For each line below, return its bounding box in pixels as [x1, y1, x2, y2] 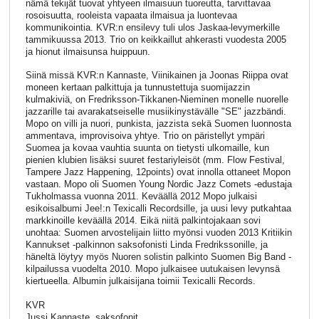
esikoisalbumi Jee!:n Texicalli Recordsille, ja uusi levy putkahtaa [25, 203, 291, 214]
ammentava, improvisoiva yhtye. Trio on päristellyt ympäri [25, 130, 265, 142]
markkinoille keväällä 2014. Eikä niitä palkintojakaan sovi [25, 215, 261, 226]
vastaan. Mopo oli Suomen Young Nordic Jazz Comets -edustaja [25, 179, 292, 190]
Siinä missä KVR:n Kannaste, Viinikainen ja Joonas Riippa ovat [25, 70, 288, 81]
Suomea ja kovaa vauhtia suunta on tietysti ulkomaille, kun [25, 142, 269, 154]
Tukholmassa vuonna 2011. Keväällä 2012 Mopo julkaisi [25, 191, 257, 202]
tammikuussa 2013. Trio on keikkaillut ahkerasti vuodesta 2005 [25, 33, 286, 45]
